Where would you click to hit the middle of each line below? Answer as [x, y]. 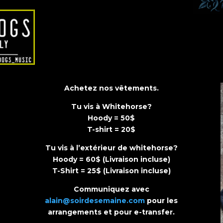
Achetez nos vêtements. [111, 88]
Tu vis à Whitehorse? [111, 106]
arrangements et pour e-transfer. [111, 212]
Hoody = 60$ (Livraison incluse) [111, 159]
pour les [162, 200]
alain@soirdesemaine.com [95, 200]
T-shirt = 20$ [111, 129]
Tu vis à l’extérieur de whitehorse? [111, 148]
